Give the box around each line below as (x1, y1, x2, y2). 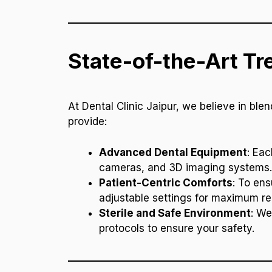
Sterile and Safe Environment (99, 206, 251, 219)
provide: (68, 115, 107, 128)
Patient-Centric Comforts (99, 176, 233, 189)
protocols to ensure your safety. (99, 222, 254, 234)
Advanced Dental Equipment (99, 146, 247, 158)
